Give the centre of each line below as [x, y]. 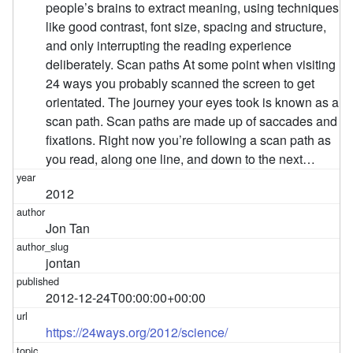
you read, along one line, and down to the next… [181, 158]
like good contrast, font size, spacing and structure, [186, 26]
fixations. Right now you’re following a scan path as [189, 139]
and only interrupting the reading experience [169, 45]
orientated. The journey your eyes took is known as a [193, 102]
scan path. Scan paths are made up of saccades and [192, 121]
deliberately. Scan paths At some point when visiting [191, 64]
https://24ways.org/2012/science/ [137, 332]
